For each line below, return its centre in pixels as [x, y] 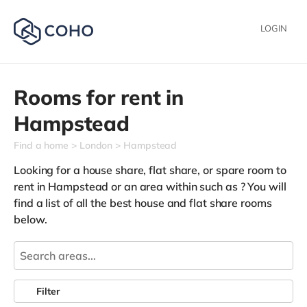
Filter [48, 291]
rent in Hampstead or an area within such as [127, 186]
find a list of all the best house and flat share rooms [143, 203]
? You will [263, 186]
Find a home [41, 145]
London [96, 145]
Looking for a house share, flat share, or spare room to [150, 170]
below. [30, 219]
